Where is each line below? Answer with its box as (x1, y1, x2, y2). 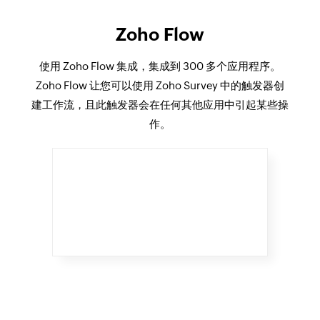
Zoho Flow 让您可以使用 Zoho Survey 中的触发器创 (35, 79, 284, 91)
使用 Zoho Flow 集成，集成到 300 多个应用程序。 (39, 59, 281, 72)
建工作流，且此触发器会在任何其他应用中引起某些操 (31, 98, 289, 111)
